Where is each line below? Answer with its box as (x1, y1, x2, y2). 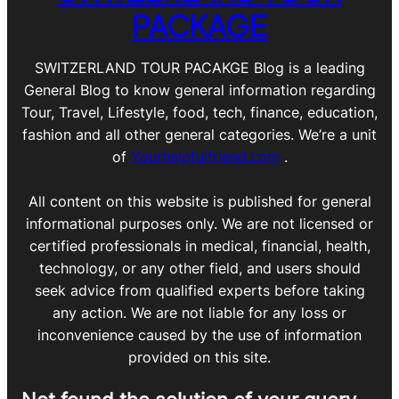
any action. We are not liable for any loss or (53, 303, 346, 322)
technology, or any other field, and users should (38, 258, 361, 277)
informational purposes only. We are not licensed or (26, 214, 373, 232)
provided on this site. (128, 347, 271, 366)
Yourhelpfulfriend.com (130, 147, 280, 166)
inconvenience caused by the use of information (37, 325, 362, 344)
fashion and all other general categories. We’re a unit (22, 125, 377, 143)
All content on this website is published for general (28, 191, 371, 210)
